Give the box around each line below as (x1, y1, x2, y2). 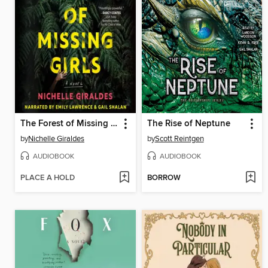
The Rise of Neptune (147, 118, 230, 129)
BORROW (147, 173, 181, 184)
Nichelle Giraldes (28, 133, 84, 144)
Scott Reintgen (154, 133, 204, 144)
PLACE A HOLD (20, 173, 75, 184)
